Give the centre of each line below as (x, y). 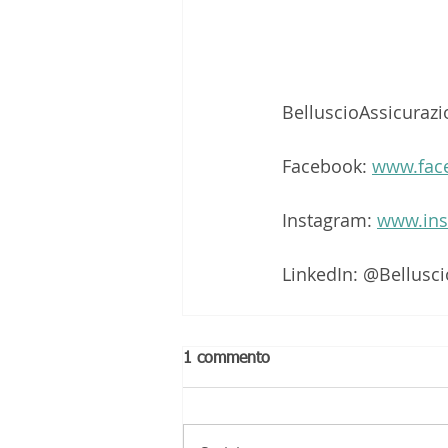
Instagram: (329, 219)
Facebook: (327, 165)
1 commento (226, 358)
